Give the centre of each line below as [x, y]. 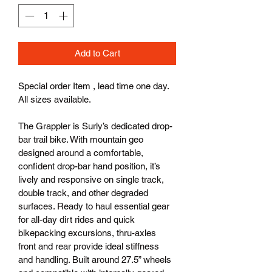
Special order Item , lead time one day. [95, 86]
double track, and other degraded [84, 193]
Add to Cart [97, 53]
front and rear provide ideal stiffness [90, 246]
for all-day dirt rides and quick [78, 220]
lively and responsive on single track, [92, 180]
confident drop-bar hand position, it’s [90, 166]
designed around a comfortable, [82, 153]
